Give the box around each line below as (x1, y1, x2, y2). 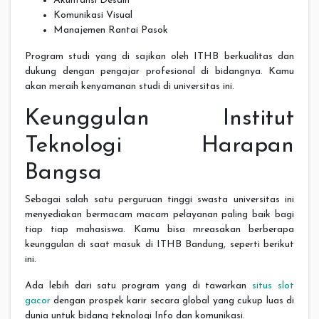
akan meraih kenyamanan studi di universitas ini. (25, 80, 234, 92)
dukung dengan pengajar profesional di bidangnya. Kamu (25, 66, 294, 77)
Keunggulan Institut (25, 107, 294, 130)
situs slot (252, 280, 295, 291)
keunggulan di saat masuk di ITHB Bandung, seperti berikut (25, 239, 294, 250)
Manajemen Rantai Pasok (53, 24, 168, 36)
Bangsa (25, 161, 102, 184)
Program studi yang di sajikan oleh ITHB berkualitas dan (25, 51, 294, 62)
